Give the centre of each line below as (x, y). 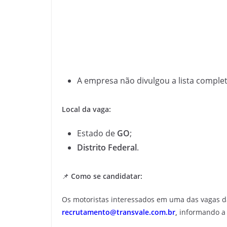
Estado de (97, 133)
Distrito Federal (107, 147)
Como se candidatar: (107, 176)
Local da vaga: (86, 109)
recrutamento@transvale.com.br (119, 212)
